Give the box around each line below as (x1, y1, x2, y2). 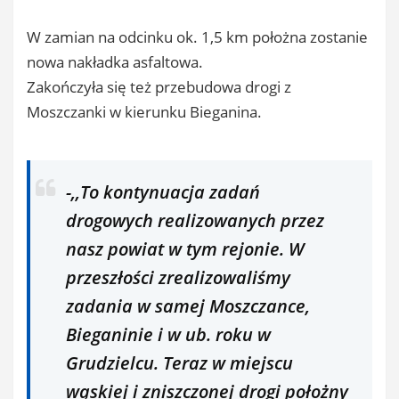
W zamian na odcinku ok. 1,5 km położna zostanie (27, 26, 368, 47)
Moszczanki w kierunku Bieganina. (27, 101, 262, 122)
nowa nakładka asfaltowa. (27, 51, 203, 72)
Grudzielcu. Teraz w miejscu (66, 350, 293, 375)
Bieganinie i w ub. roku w (66, 322, 271, 346)
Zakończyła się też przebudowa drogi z (27, 76, 291, 97)
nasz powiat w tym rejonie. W (66, 236, 304, 261)
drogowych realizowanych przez (66, 208, 324, 232)
